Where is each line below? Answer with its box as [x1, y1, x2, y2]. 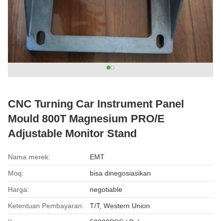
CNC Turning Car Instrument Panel [8, 98, 184, 110]
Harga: [8, 185, 29, 193]
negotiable [90, 185, 123, 193]
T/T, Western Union [90, 202, 150, 210]
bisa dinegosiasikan [90, 169, 151, 177]
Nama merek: [8, 153, 50, 161]
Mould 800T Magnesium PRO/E [8, 112, 165, 125]
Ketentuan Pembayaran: [8, 202, 84, 210]
